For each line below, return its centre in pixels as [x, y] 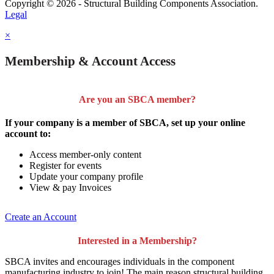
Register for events [65, 165]
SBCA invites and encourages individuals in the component [120, 261]
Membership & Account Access [90, 61]
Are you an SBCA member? [137, 99]
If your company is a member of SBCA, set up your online [125, 122]
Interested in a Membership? [137, 240]
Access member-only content [85, 154]
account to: [28, 133]
